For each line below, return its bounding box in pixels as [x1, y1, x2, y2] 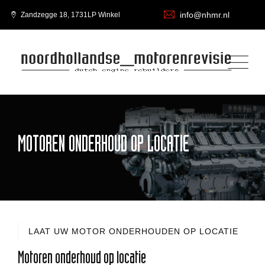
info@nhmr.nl [180, 10, 230, 20]
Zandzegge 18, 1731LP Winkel [18, 11, 120, 19]
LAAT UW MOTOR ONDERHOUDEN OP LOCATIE [28, 227, 238, 236]
